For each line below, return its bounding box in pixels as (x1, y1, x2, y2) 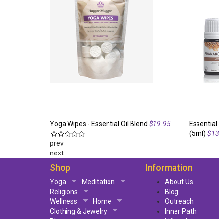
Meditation (81, 178, 115, 186)
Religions (50, 188, 78, 196)
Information (145, 162, 193, 173)
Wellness (50, 197, 77, 205)
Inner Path (165, 207, 197, 215)
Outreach (165, 197, 194, 205)
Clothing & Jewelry (50, 207, 107, 215)
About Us (165, 178, 193, 186)
